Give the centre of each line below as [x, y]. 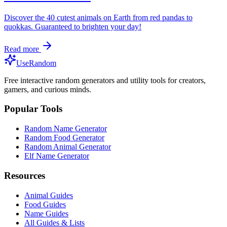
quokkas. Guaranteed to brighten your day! [73, 26]
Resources [25, 175]
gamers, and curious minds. [48, 89]
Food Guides [45, 204]
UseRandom [36, 63]
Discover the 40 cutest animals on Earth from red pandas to [98, 17]
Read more [23, 49]
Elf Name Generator [57, 156]
